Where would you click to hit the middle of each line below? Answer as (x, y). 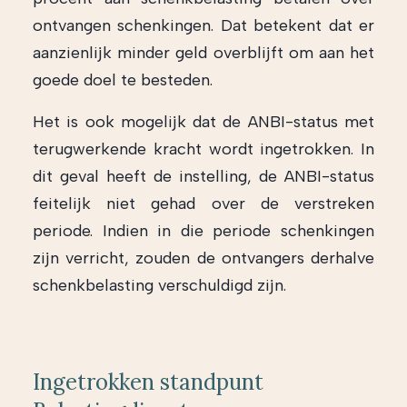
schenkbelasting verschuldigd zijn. (159, 285)
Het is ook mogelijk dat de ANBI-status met (203, 122)
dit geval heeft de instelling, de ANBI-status (203, 176)
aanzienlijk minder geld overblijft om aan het (203, 53)
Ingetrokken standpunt (148, 382)
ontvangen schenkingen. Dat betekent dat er (203, 25)
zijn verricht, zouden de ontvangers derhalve (203, 258)
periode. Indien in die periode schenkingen (203, 231)
